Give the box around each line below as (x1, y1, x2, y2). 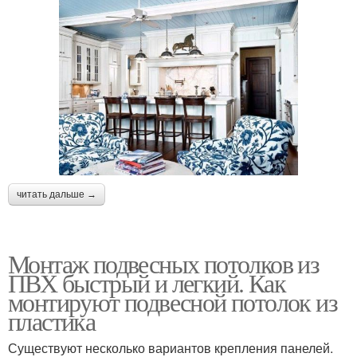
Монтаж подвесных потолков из (8, 246, 320, 281)
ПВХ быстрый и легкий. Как (8, 265, 285, 300)
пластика (8, 304, 96, 339)
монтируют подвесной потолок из (8, 284, 337, 320)
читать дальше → (17, 189, 96, 201)
